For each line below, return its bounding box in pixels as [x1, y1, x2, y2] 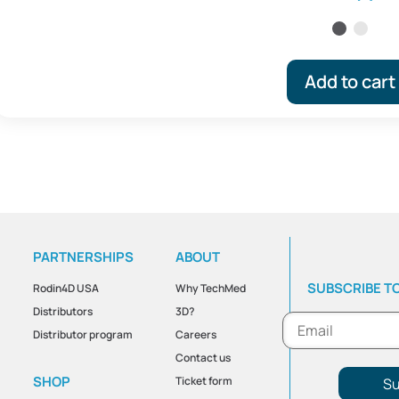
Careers [175, 326, 217, 342]
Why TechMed [175, 280, 247, 296]
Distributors [32, 303, 93, 319]
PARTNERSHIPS [32, 247, 134, 266]
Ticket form [175, 372, 233, 388]
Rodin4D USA [32, 280, 99, 296]
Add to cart [305, 69, 396, 94]
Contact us [175, 349, 232, 365]
